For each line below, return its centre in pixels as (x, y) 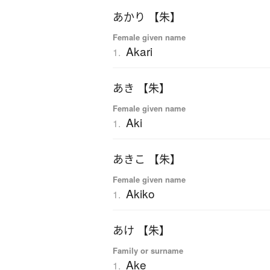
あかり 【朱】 (147, 17)
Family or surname (148, 251)
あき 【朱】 (141, 88)
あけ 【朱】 (141, 231)
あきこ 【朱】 (147, 159)
